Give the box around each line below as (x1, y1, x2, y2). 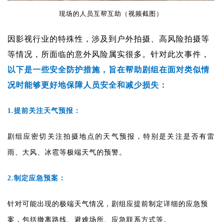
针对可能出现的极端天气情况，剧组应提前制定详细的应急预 (7, 200, 208, 208)
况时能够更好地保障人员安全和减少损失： (7, 80, 167, 89)
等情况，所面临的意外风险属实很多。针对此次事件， (7, 50, 210, 58)
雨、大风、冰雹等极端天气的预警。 (7, 148, 126, 156)
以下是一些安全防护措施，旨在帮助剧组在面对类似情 (7, 65, 210, 74)
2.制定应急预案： (7, 174, 66, 182)
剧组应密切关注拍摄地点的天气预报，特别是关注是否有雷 (7, 132, 215, 140)
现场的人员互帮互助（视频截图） (59, 9, 163, 17)
